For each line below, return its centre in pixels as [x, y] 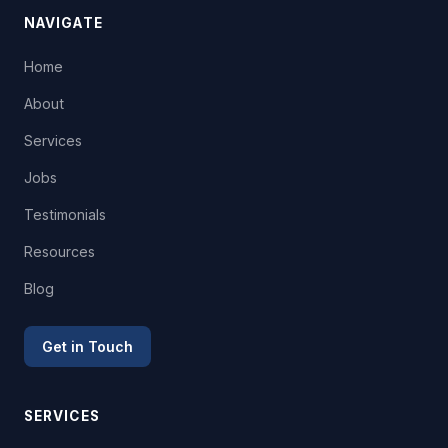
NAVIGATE [63, 23]
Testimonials [65, 214]
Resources [59, 251]
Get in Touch [87, 346]
